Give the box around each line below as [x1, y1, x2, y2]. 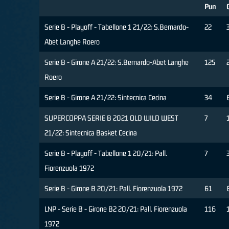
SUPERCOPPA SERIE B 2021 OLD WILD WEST [44, 113, 178, 123]
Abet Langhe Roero [44, 37, 100, 47]
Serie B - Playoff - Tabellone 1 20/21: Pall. [44, 149, 167, 158]
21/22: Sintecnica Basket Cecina [44, 128, 137, 138]
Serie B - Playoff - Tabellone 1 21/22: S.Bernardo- [44, 22, 189, 32]
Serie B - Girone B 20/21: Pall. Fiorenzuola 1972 [44, 184, 182, 193]
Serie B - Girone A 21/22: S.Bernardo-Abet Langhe [44, 58, 189, 67]
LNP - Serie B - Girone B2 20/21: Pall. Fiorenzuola [44, 204, 187, 214]
